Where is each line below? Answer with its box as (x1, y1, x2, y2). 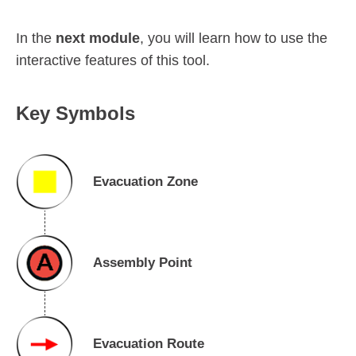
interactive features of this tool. (16, 52, 210, 69)
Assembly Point (93, 255, 192, 271)
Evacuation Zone (93, 174, 198, 190)
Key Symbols (16, 103, 135, 125)
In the (16, 30, 56, 47)
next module (56, 30, 140, 47)
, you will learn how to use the (140, 30, 327, 47)
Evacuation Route (93, 336, 204, 352)
